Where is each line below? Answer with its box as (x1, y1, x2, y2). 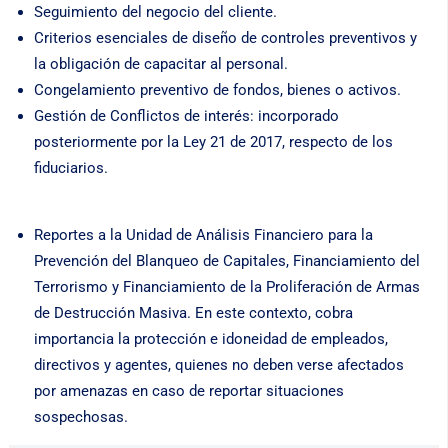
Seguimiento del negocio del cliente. (33, 3, 277, 22)
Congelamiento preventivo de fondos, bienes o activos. (33, 81, 401, 100)
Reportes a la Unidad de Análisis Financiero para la (33, 226, 373, 245)
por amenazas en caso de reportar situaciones (33, 382, 344, 401)
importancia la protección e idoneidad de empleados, (33, 330, 388, 349)
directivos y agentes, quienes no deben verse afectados (33, 356, 404, 375)
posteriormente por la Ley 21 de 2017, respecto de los (33, 133, 393, 152)
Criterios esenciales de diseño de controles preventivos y (33, 29, 417, 48)
